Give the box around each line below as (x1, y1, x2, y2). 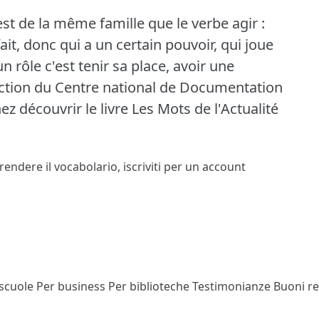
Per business (36, 278, 108, 294)
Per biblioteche (108, 278, 192, 294)
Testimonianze (192, 278, 273, 294)
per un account (161, 158, 246, 174)
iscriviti (123, 158, 161, 174)
